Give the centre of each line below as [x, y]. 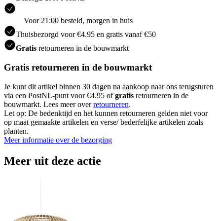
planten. [16, 131]
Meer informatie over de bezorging [58, 140]
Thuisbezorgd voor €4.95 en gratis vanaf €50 [86, 35]
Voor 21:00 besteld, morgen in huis [78, 21]
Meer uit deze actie [53, 161]
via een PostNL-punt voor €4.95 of [59, 95]
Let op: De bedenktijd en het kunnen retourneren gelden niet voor [106, 113]
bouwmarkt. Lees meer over [49, 104]
